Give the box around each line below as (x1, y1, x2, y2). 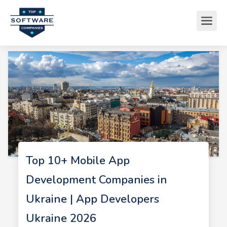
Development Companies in (25, 172, 167, 187)
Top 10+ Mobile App (25, 153, 130, 168)
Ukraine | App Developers (25, 192, 159, 207)
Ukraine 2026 (25, 211, 96, 226)
